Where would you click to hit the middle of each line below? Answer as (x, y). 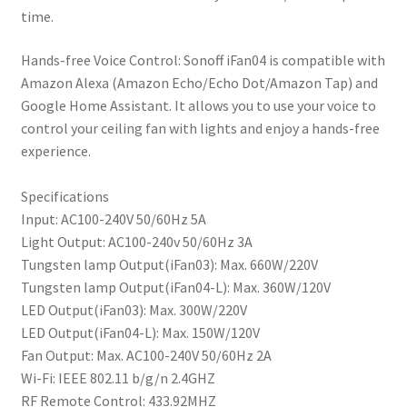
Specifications (65, 196)
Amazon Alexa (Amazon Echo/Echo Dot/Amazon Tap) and (199, 82)
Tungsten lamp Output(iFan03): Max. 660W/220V (169, 264)
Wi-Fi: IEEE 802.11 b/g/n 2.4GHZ (118, 377)
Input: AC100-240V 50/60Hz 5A (113, 218)
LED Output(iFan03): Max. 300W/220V (134, 309)
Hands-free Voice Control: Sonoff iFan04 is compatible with (203, 60)
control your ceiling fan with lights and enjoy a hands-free (200, 128)
